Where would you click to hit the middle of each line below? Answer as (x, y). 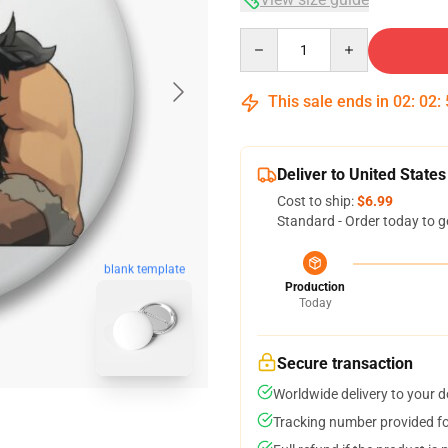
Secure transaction (345, 363)
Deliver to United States (361, 174)
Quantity (266, 37)
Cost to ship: (317, 201)
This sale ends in (328, 101)
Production (315, 287)
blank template (144, 269)
